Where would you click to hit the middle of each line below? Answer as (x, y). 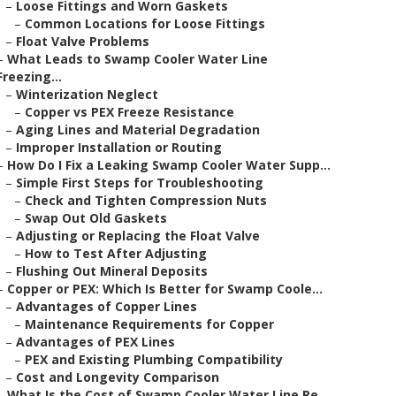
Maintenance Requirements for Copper (149, 324)
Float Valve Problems (83, 41)
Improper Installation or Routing (119, 147)
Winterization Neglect (87, 94)
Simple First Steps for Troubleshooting (140, 183)
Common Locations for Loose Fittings (145, 23)
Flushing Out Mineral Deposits (112, 271)
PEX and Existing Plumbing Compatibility (154, 359)
